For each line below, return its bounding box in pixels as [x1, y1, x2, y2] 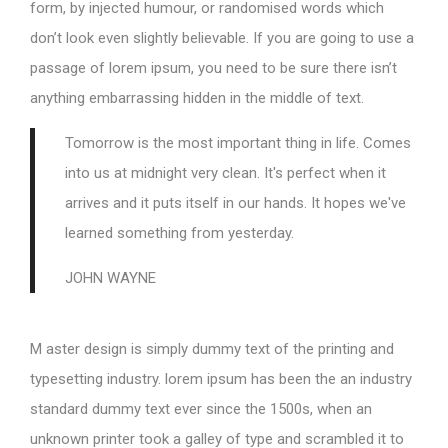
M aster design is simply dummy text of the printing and [30, 339, 394, 358]
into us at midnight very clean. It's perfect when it [65, 163, 386, 182]
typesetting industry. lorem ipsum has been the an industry [30, 369, 412, 388]
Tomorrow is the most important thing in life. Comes [65, 133, 411, 152]
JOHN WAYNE [65, 268, 156, 287]
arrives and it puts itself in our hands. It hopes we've [65, 193, 406, 212]
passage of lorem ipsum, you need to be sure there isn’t [30, 58, 397, 77]
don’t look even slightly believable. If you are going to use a [30, 28, 414, 47]
